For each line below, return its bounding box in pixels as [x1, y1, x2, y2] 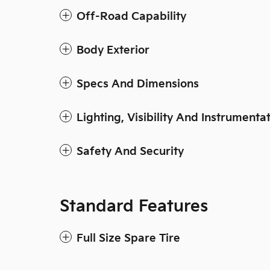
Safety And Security [77, 145, 184, 158]
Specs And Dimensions [77, 78, 199, 90]
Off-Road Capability [77, 10, 186, 23]
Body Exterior [77, 44, 149, 57]
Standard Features [60, 197, 208, 216]
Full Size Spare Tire [77, 232, 180, 245]
